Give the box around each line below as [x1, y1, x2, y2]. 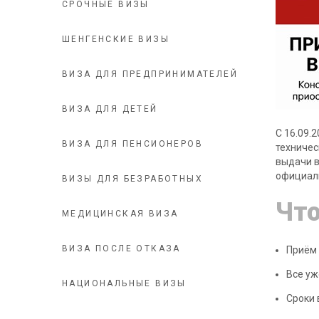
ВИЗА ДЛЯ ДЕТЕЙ [62, 104, 158, 114]
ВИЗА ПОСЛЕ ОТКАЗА [62, 244, 181, 253]
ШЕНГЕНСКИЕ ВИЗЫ [62, 34, 169, 44]
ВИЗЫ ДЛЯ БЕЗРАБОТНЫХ [62, 174, 203, 184]
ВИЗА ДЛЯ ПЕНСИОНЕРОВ [62, 139, 203, 149]
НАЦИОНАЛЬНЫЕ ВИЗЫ [62, 278, 187, 288]
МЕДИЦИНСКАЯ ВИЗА [62, 209, 179, 219]
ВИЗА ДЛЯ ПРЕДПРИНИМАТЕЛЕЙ [62, 69, 238, 79]
